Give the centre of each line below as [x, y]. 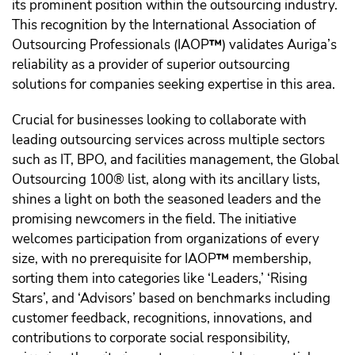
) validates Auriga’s [279, 45]
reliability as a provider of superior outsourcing [151, 65]
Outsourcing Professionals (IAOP [111, 45]
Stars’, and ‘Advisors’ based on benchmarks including [171, 299]
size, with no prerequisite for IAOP [114, 259]
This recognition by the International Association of [164, 25]
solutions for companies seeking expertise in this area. [174, 85]
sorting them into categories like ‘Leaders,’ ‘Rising [160, 279]
